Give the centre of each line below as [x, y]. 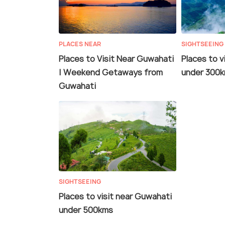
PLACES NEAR [80, 44]
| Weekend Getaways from [111, 73]
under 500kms [86, 210]
